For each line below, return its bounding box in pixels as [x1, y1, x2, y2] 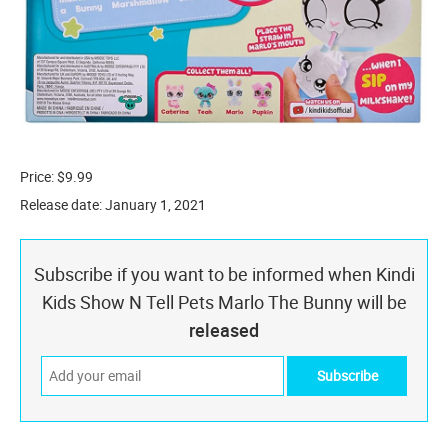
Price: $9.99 [20, 166, 93, 186]
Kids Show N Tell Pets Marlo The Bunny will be [41, 289, 407, 314]
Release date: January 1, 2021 [20, 194, 206, 214]
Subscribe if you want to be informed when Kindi [33, 261, 415, 286]
